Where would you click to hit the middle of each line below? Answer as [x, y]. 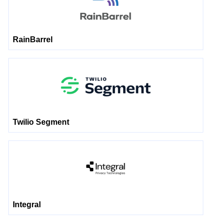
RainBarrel [33, 40]
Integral [27, 205]
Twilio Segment [41, 122]
